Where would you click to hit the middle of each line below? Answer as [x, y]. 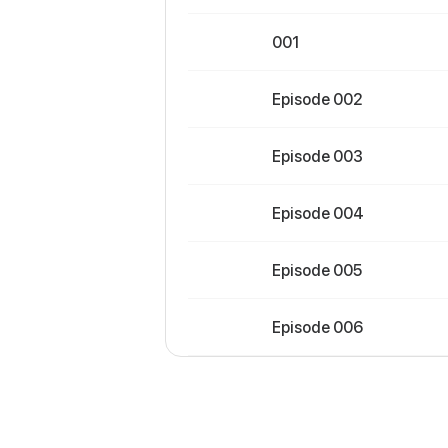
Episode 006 [318, 327]
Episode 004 [318, 213]
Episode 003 [317, 156]
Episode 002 [317, 99]
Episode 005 [317, 270]
